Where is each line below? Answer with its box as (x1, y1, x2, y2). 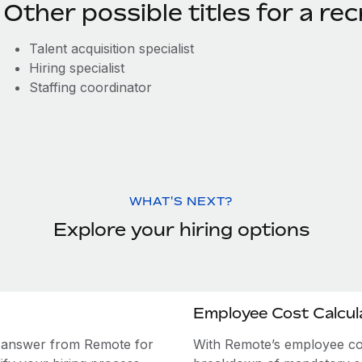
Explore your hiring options (53, 219, 309, 240)
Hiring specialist (28, 60, 124, 76)
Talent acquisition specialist (28, 40, 194, 57)
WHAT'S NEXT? (128, 194, 234, 208)
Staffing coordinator (28, 79, 152, 95)
